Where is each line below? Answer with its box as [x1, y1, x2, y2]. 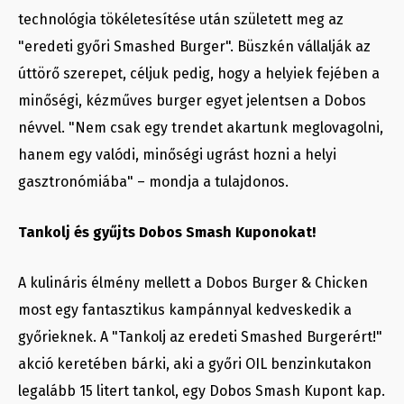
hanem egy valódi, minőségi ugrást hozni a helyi [18, 146, 336, 164]
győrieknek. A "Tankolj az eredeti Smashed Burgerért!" [18, 328, 382, 346]
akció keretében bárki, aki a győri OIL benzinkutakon [18, 355, 372, 373]
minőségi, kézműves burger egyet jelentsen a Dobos [18, 92, 366, 110]
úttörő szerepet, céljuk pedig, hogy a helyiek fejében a [18, 65, 380, 83]
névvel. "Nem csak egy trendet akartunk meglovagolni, [18, 119, 383, 137]
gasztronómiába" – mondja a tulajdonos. [18, 173, 289, 191]
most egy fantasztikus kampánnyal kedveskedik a [18, 301, 352, 319]
